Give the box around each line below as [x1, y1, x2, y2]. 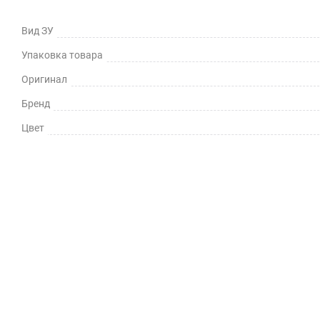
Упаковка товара [21, 49, 103, 61]
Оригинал [21, 73, 67, 85]
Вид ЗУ [21, 24, 54, 36]
